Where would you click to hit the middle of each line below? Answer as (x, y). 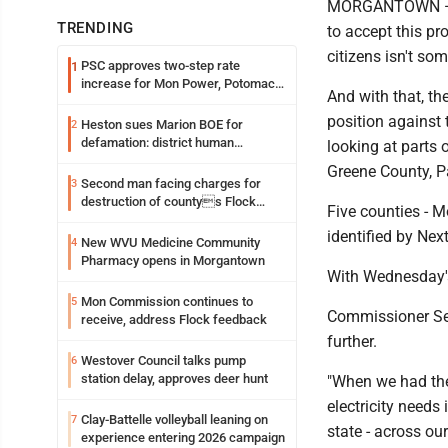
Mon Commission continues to (167, 302)
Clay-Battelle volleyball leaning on (174, 420)
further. (352, 342)
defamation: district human (157, 143)
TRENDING (95, 28)
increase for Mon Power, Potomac (178, 84)
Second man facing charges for (171, 184)
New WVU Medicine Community (170, 243)
